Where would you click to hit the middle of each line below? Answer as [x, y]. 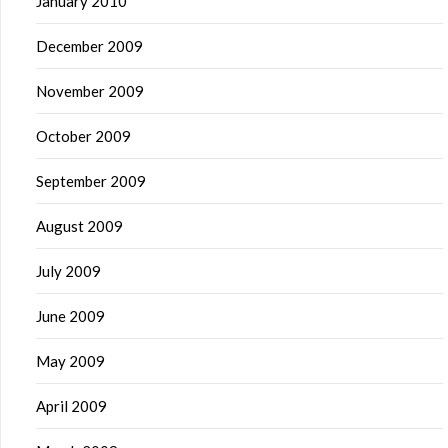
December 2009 [89, 46]
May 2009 [70, 361]
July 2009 [68, 271]
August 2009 [79, 226]
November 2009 [90, 91]
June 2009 [70, 316]
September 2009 [91, 181]
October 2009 [83, 136]
